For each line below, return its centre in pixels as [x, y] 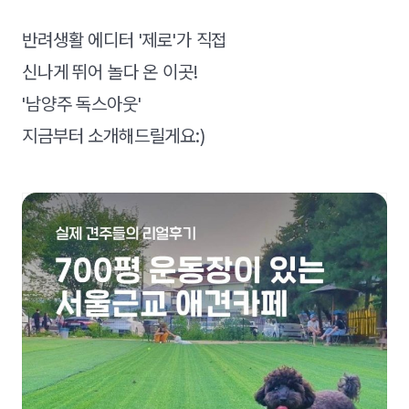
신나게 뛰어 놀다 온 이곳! [110, 72]
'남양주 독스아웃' [82, 104]
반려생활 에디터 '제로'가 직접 [125, 40]
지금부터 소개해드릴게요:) [114, 136]
